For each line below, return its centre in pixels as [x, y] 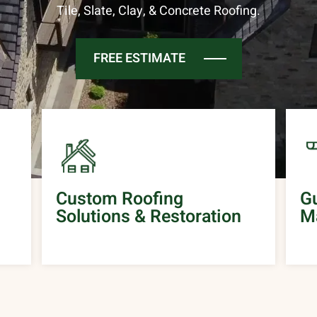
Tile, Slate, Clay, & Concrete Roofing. [158, 11]
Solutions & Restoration [148, 217]
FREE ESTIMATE [139, 58]
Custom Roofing [119, 199]
